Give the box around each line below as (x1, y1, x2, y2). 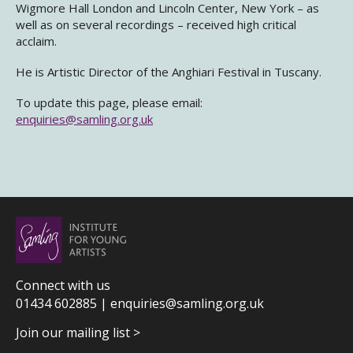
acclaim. (16, 33, 57, 50)
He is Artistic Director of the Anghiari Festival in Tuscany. (16, 64, 321, 80)
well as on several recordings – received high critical (16, 17, 296, 33)
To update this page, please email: (16, 95, 203, 111)
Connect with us (16, 276, 110, 294)
